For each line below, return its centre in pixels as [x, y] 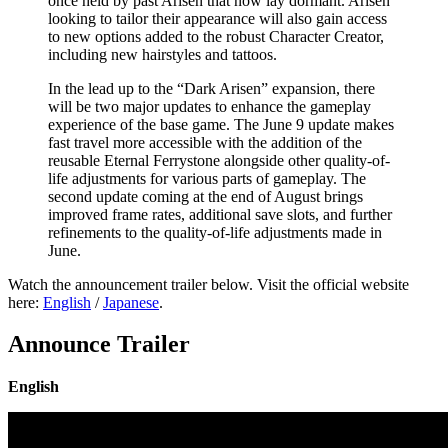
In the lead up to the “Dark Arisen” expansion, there [211, 88]
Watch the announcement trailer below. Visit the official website [208, 284]
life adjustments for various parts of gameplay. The [207, 178]
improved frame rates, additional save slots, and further [220, 214]
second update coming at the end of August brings [205, 196]
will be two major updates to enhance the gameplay [209, 106]
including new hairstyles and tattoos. [162, 54]
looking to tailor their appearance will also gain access [217, 18]
